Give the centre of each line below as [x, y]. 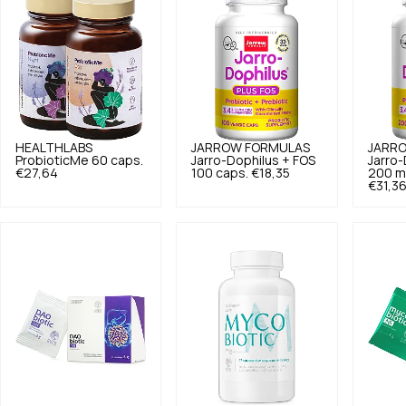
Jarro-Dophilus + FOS [254, 160]
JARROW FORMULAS [251, 148]
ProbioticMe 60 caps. [79, 160]
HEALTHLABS [54, 148]
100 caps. [220, 173]
